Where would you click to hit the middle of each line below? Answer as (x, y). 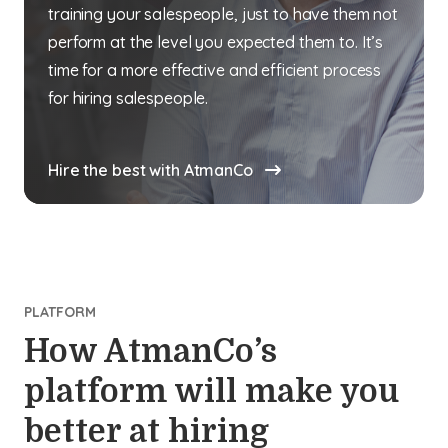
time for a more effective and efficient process (215, 70)
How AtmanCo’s (150, 351)
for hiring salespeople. (128, 98)
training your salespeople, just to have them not (223, 14)
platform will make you (211, 391)
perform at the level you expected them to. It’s (216, 42)
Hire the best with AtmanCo (152, 170)
